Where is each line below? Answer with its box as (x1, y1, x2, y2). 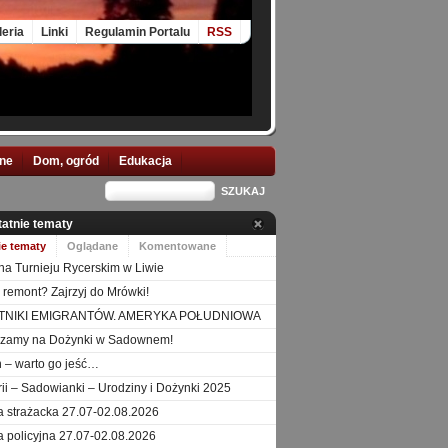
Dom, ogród (33, 154, 99, 168)
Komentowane (139, 240, 216, 252)
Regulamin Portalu (85, 25, 190, 39)
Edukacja (119, 154, 172, 168)
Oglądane (67, 240, 118, 252)
